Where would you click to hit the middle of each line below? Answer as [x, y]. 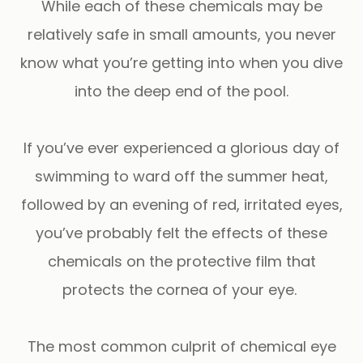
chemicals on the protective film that [181, 261]
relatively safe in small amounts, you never [181, 34]
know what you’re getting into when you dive [181, 62]
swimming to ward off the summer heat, [181, 176]
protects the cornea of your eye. [181, 289]
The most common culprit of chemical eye [181, 346]
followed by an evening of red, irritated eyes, [181, 204]
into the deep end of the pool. [181, 91]
